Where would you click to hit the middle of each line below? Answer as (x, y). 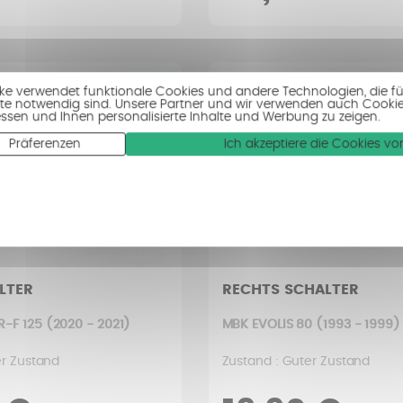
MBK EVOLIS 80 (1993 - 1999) (311, 325)
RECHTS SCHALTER (290, 290)
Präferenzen (45, 144)
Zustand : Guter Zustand (296, 362)
